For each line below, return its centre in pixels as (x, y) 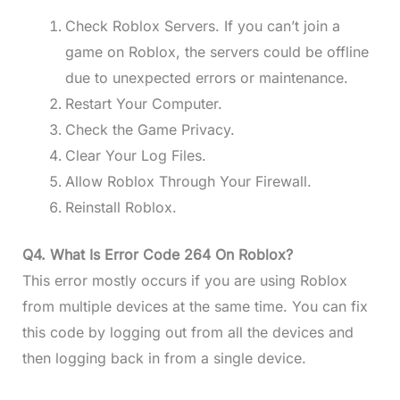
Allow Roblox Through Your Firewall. (190, 182)
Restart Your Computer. (143, 104)
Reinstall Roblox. (121, 208)
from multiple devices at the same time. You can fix (195, 307)
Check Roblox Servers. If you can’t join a (202, 26)
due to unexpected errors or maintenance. (208, 78)
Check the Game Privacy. (150, 130)
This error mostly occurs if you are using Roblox (184, 281)
